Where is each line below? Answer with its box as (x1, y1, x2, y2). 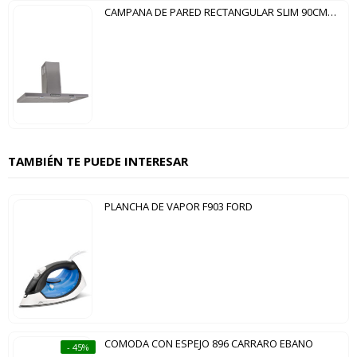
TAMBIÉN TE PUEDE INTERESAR (8, 153, 188, 170)
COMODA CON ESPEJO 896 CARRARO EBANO (104, 336, 313, 351)
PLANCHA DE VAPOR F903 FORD (104, 199, 253, 214)
